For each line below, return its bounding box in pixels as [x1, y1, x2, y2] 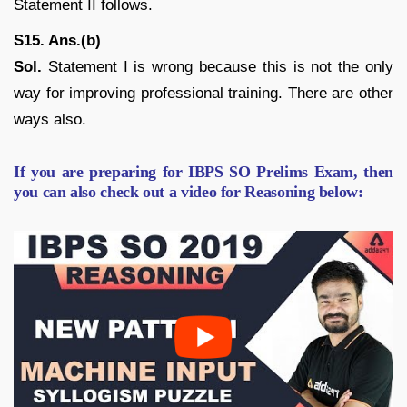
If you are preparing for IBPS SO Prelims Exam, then [14, 162, 393, 181]
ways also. [14, 110, 86, 128]
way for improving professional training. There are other [14, 84, 393, 102]
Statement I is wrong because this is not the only [42, 57, 393, 75]
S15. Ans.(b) [14, 31, 101, 49]
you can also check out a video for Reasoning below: [14, 182, 363, 201]
